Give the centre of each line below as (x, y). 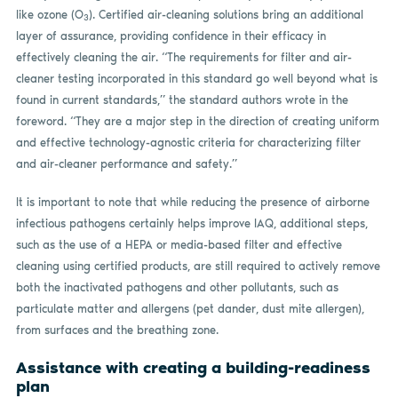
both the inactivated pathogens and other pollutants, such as (177, 287)
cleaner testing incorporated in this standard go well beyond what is (196, 78)
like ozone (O (49, 14)
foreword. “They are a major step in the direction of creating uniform (197, 121)
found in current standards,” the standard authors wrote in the (182, 99)
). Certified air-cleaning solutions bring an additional (226, 14)
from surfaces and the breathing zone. (117, 330)
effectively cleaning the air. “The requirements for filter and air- (183, 57)
